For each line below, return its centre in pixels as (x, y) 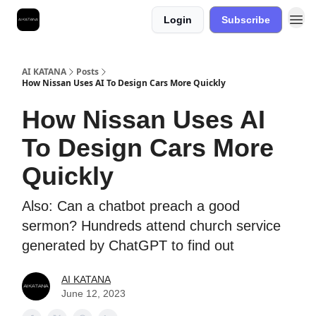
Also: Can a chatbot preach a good (131, 206)
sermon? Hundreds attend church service (151, 226)
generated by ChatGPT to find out (128, 245)
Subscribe (246, 20)
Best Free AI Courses (97, 21)
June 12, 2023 (93, 293)
